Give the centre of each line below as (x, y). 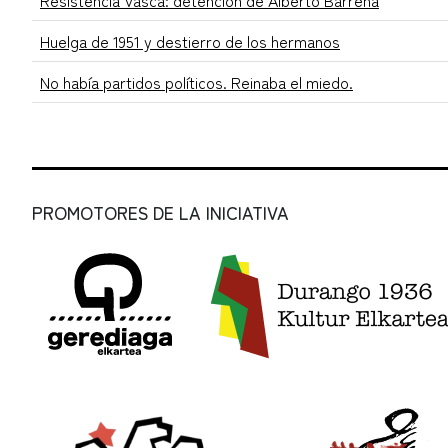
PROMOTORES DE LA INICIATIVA (160, 213)
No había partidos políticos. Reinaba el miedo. (196, 82)
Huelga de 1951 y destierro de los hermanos (190, 41)
